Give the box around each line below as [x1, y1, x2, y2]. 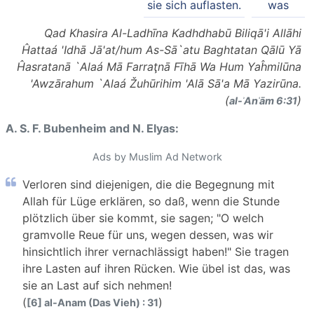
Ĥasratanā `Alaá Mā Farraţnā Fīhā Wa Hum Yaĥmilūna [17, 59, 301, 74]
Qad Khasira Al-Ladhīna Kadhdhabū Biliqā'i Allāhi [44, 25, 301, 40]
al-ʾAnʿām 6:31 [229, 94, 297, 107]
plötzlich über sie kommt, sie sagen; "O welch [22, 210, 264, 225]
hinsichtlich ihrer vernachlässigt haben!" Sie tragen [22, 244, 289, 259]
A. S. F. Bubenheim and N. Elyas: [6, 121, 179, 135]
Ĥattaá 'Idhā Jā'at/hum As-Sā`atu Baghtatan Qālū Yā [22, 42, 301, 57]
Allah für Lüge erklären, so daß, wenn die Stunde [22, 193, 280, 208]
